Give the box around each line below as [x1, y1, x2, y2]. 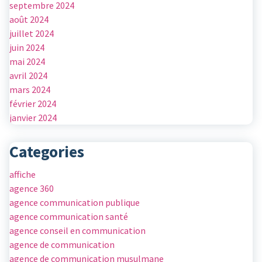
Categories [9, 142, 84, 163]
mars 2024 [9, 84, 50, 96]
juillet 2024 [9, 27, 54, 40]
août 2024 [9, 13, 49, 26]
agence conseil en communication [9, 225, 146, 237]
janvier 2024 [9, 112, 57, 124]
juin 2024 [9, 42, 44, 54]
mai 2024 [9, 56, 45, 68]
